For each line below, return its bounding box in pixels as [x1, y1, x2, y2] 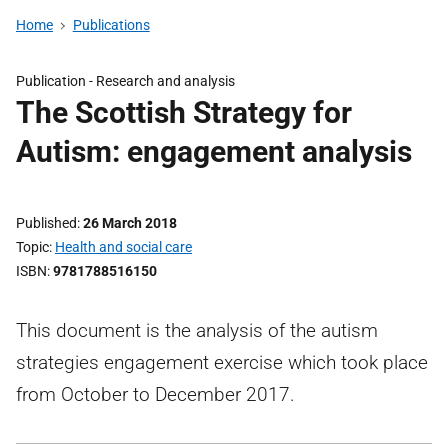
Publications [72, 17, 150, 33]
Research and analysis [96, 73, 235, 89]
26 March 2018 [83, 215, 177, 231]
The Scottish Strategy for [16, 95, 352, 130]
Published [16, 215, 77, 231]
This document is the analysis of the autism [16, 319, 378, 342]
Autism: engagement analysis [16, 134, 412, 169]
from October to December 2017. [16, 383, 295, 406]
